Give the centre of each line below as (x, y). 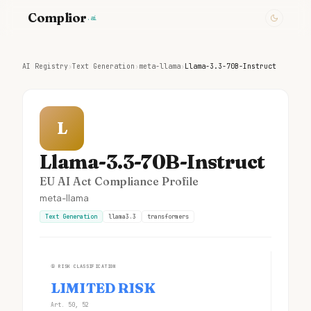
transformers (168, 217)
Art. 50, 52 (70, 305)
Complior (58, 18)
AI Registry (45, 66)
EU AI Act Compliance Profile (119, 181)
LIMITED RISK (103, 288)
